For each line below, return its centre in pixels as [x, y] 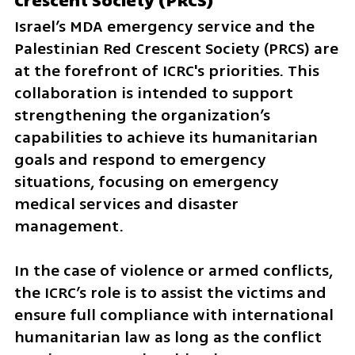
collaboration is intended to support [153, 93]
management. [69, 226]
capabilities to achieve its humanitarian [166, 137]
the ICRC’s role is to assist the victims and [170, 293]
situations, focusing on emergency [146, 181]
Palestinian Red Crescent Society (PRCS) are [176, 48]
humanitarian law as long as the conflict [168, 338]
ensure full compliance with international [174, 315]
